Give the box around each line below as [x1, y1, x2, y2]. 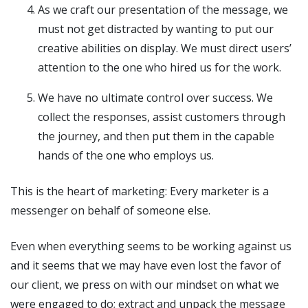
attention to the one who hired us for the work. [38, 59, 281, 75]
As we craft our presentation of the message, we [38, 1, 288, 17]
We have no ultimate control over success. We [38, 89, 273, 105]
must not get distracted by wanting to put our [38, 21, 274, 36]
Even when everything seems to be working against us [10, 238, 291, 254]
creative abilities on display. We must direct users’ [38, 40, 291, 56]
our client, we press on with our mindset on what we [10, 276, 279, 292]
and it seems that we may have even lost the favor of [10, 257, 281, 273]
